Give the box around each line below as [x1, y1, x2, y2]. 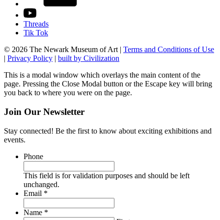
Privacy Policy [7, 54, 53, 63]
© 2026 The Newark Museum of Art [4, 45, 120, 54]
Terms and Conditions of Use [123, 45, 214, 54]
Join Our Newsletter [4, 106, 84, 117]
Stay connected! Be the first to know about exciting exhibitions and [4, 126, 212, 135]
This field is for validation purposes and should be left [24, 171, 190, 180]
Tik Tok [24, 28, 48, 37]
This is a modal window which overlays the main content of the [4, 71, 200, 80]
